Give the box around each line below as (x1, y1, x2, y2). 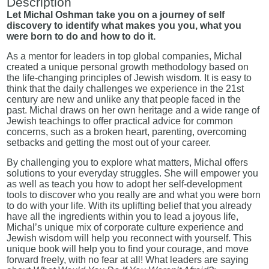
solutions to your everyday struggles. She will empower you (7, 168, 259, 179)
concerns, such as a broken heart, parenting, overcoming (7, 127, 247, 138)
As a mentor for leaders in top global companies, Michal (7, 51, 243, 62)
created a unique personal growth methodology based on (7, 62, 249, 73)
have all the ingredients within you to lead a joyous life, (7, 211, 239, 222)
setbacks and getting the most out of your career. (7, 138, 211, 148)
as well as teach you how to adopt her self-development (7, 179, 243, 190)
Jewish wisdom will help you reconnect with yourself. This (7, 233, 252, 244)
